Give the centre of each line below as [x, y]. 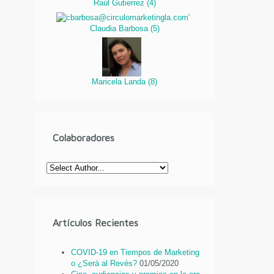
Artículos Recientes [96, 223]
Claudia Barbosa [120, 28]
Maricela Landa [120, 81]
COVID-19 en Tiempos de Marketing [135, 253]
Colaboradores [84, 138]
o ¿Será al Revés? [104, 264]
